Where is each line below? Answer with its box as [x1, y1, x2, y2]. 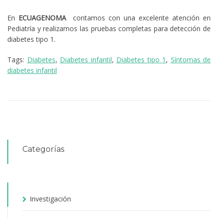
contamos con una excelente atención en [70, 13, 211, 22]
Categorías [22, 144, 64, 154]
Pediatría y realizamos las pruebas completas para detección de [7, 23, 211, 33]
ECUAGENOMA [18, 13, 66, 22]
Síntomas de [170, 54, 211, 64]
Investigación [30, 194, 71, 203]
